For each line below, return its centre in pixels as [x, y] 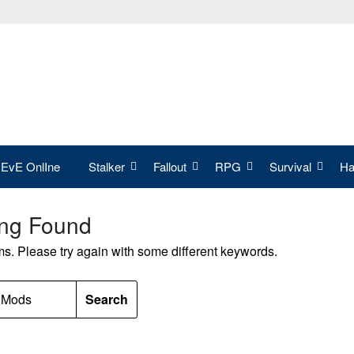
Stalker [107, 166]
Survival [290, 166]
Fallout [170, 166]
